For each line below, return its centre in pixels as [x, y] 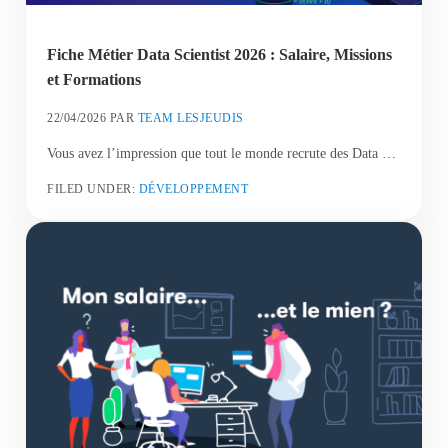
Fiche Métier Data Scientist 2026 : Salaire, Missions [220, 54]
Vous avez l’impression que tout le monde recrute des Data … [222, 153]
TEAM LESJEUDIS [190, 117]
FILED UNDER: [93, 188]
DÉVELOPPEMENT [193, 188]
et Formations [96, 79]
